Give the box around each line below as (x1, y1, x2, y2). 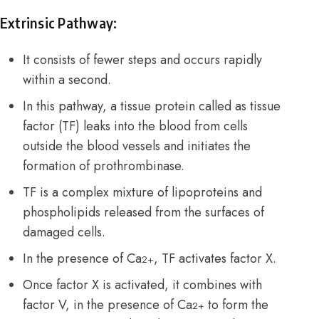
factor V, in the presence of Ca (23, 296, 192, 315)
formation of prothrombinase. (23, 157, 184, 176)
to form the (204, 296, 268, 315)
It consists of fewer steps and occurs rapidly (23, 51, 262, 70)
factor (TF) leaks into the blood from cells (23, 117, 248, 136)
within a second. (23, 70, 111, 90)
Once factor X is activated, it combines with (23, 276, 262, 295)
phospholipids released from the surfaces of (23, 203, 264, 222)
